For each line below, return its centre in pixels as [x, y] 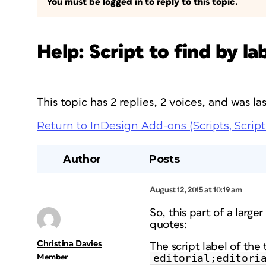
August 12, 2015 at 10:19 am [196, 190]
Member [52, 257]
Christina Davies [69, 244]
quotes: [169, 225]
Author [82, 159]
